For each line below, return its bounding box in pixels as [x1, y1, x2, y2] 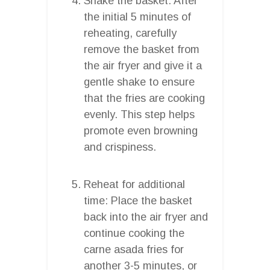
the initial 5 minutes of [84, 10, 191, 23]
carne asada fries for [84, 243, 184, 256]
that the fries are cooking [84, 92, 205, 104]
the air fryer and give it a [84, 59, 202, 72]
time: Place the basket [84, 194, 192, 207]
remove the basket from [84, 43, 199, 55]
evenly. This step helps [84, 108, 195, 121]
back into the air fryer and [84, 210, 208, 223]
